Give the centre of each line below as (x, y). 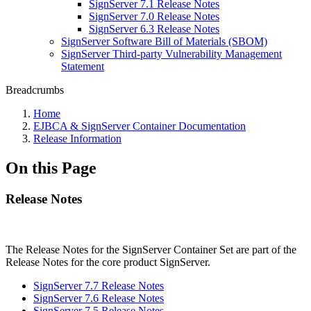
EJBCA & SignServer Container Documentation (140, 126)
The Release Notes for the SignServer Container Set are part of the (151, 249)
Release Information (77, 138)
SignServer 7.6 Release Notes (99, 298)
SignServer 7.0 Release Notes (154, 16)
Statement (83, 66)
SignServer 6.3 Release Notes (154, 29)
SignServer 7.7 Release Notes (99, 285)
